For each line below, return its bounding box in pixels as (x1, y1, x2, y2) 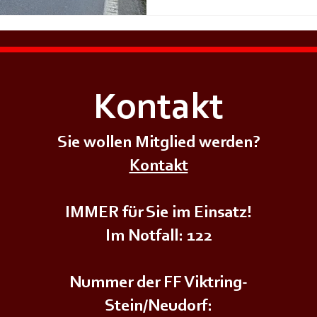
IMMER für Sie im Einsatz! (65, 204, 252, 221)
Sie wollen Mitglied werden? (57, 134, 260, 151)
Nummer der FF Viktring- (69, 275, 248, 292)
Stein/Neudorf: (105, 298, 212, 315)
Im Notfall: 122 (105, 228, 212, 245)
